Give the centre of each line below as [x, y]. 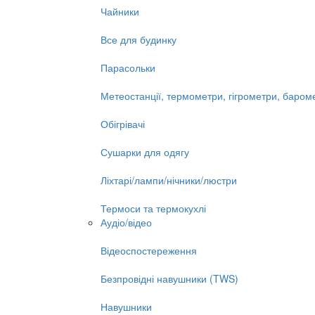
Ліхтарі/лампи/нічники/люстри [169, 180]
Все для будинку [139, 39]
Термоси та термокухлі [153, 208]
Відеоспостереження [149, 250]
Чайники [120, 11]
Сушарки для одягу [145, 152]
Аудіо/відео [126, 222]
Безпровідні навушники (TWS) [169, 278]
